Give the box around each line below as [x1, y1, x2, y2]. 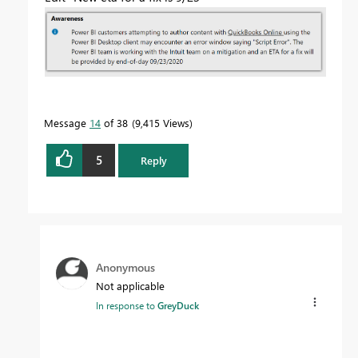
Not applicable [96, 278, 165, 292]
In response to [96, 298, 157, 312]
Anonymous [96, 259, 155, 275]
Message [44, 115, 89, 129]
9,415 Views [135, 115, 189, 129]
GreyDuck [157, 298, 199, 312]
